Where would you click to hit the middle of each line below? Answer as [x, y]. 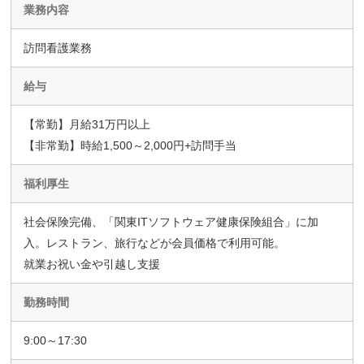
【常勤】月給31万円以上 [87, 124]
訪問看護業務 [58, 48]
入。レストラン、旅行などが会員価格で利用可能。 [155, 243]
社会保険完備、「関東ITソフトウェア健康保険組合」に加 [171, 221]
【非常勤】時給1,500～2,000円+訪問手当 [130, 145]
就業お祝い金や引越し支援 [92, 264]
